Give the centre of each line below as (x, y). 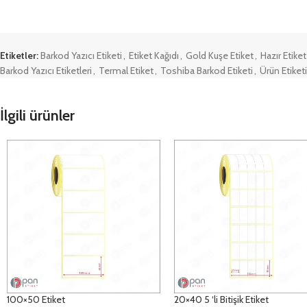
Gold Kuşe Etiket (220, 56)
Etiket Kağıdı (154, 56)
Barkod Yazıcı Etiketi (81, 56)
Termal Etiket (126, 71)
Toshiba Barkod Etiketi (207, 71)
